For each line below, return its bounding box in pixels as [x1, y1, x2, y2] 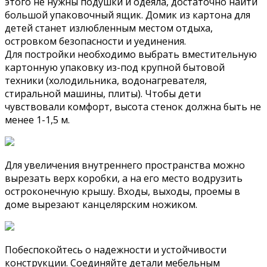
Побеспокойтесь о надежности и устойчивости [5, 243, 226, 256]
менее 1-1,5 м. [5, 113, 70, 126]
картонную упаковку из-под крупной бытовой [5, 60, 225, 74]
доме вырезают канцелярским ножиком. [5, 197, 197, 211]
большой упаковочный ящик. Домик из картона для [5, 8, 250, 21]
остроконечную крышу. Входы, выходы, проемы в [5, 184, 240, 198]
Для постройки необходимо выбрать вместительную [5, 47, 257, 61]
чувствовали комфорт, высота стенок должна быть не [5, 100, 261, 113]
